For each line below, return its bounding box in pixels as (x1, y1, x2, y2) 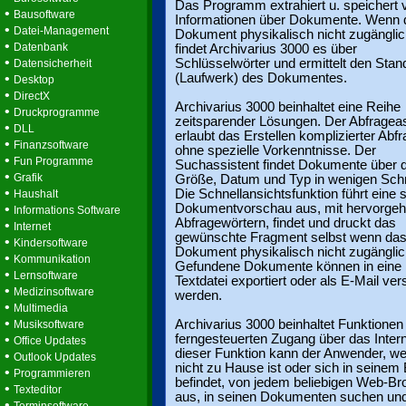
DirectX (14, 90, 50, 102)
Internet (14, 220, 51, 233)
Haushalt (14, 188, 58, 200)
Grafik (14, 171, 43, 184)
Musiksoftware (14, 318, 84, 331)
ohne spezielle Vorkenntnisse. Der (175, 143, 376, 158)
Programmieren (14, 367, 91, 380)
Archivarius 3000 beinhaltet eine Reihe (175, 100, 401, 114)
